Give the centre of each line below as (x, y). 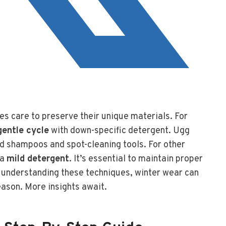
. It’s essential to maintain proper (136, 159)
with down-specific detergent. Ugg (119, 131)
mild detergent (38, 159)
